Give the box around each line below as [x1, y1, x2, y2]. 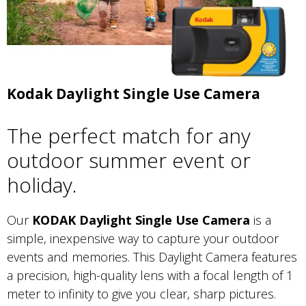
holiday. [7, 170, 77, 199]
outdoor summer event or [7, 145, 251, 174]
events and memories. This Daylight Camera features [7, 248, 297, 265]
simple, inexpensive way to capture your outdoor [7, 229, 279, 247]
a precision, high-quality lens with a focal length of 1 [7, 266, 293, 283]
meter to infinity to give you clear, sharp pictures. [7, 285, 276, 302]
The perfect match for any [7, 121, 251, 150]
